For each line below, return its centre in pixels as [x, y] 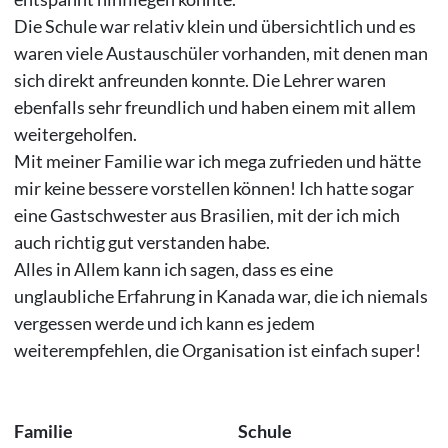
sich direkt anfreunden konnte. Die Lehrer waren [199, 79]
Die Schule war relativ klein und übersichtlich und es [214, 25]
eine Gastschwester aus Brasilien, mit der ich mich [206, 214]
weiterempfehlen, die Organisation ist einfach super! [217, 349]
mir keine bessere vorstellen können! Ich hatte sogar [213, 187]
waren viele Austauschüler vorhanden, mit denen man [220, 52]
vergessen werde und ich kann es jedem [164, 322]
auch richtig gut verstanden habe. [141, 241]
